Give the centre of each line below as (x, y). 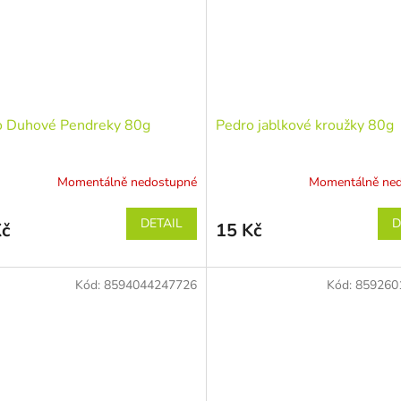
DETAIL (161, 224)
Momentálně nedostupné (127, 182)
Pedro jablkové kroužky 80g (304, 126)
